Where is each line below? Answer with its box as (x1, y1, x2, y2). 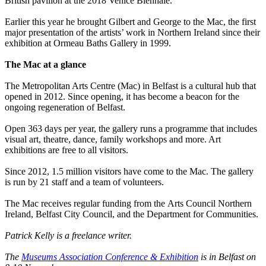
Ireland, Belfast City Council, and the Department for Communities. (5, 209, 258, 220)
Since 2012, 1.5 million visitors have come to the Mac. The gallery (5, 166, 254, 177)
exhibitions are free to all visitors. (5, 145, 128, 156)
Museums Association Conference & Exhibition (21, 252, 198, 262)
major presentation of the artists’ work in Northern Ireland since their (5, 27, 260, 38)
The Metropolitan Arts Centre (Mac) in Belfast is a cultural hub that (5, 81, 256, 91)
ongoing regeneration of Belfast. (5, 102, 125, 113)
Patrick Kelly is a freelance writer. (5, 230, 132, 241)
